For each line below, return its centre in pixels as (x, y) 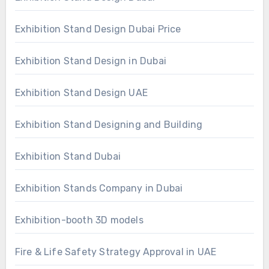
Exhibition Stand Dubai (68, 156)
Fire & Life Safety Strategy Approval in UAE (116, 252)
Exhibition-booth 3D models (79, 220)
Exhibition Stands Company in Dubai (99, 188)
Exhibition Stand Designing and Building (109, 124)
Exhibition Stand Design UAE (81, 92)
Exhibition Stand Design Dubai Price (98, 29)
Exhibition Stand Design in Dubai (90, 61)
